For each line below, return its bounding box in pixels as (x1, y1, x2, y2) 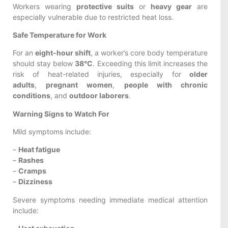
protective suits (76, 2, 134, 11)
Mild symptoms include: (13, 127, 91, 136)
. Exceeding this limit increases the (93, 59, 208, 68)
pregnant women (46, 80, 113, 90)
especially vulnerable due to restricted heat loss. (13, 12, 174, 21)
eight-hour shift (35, 48, 91, 58)
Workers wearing (13, 2, 76, 11)
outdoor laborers (69, 91, 129, 100)
